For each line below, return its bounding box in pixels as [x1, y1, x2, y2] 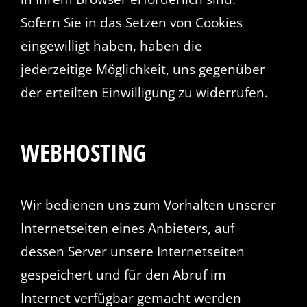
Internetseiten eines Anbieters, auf [20, 219, 234, 238]
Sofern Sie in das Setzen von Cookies [20, 13, 243, 32]
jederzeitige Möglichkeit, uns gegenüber [20, 60, 265, 78]
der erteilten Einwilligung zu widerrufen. [20, 83, 268, 101]
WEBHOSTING [20, 136, 146, 169]
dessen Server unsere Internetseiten [20, 243, 245, 261]
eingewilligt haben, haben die [20, 36, 202, 55]
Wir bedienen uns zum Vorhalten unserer [20, 196, 276, 214]
